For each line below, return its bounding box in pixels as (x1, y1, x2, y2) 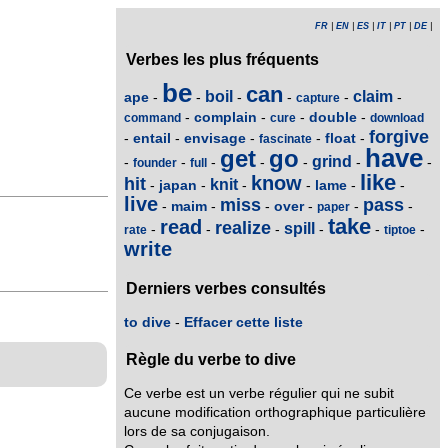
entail (133, 129, 171, 146)
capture (296, 90, 340, 105)
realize (215, 217, 271, 238)
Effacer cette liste (184, 314, 303, 330)
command (124, 110, 181, 125)
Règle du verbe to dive (126, 351, 296, 369)
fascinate (259, 131, 312, 146)
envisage (184, 129, 246, 146)
